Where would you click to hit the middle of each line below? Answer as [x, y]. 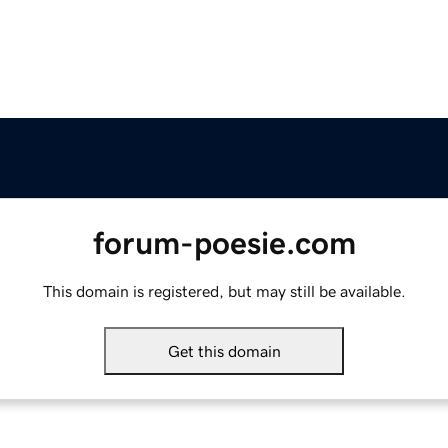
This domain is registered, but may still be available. [224, 291]
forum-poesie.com [224, 243]
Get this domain [224, 351]
